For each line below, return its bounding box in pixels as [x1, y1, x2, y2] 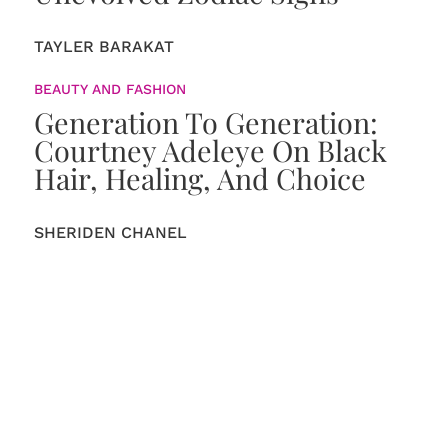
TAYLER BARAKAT [33, 37, 174, 56]
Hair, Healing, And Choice [33, 159, 366, 197]
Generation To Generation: [33, 103, 378, 141]
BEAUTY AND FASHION [33, 81, 186, 97]
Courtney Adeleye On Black [33, 131, 387, 169]
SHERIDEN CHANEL [33, 223, 187, 242]
